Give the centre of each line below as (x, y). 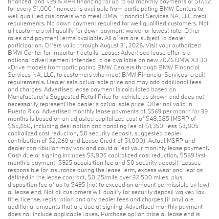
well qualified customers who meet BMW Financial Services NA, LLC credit (108, 16)
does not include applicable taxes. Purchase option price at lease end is (104, 214)
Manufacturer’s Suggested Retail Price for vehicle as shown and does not (106, 96)
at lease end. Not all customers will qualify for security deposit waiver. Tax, (107, 192)
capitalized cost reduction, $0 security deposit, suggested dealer (95, 133)
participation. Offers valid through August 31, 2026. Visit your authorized (104, 45)
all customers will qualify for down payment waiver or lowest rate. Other (104, 30)
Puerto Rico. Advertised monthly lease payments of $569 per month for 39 (108, 111)
